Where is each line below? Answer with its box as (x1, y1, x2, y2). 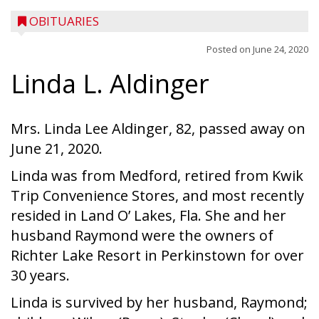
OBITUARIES (29, 13, 99, 29)
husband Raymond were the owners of (11, 226, 273, 245)
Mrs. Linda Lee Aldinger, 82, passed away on (11, 119, 305, 138)
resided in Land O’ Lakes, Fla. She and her (11, 206, 286, 225)
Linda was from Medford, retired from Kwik (11, 166, 303, 185)
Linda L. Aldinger (11, 66, 209, 101)
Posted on (206, 43, 253, 56)
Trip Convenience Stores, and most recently (11, 186, 304, 205)
